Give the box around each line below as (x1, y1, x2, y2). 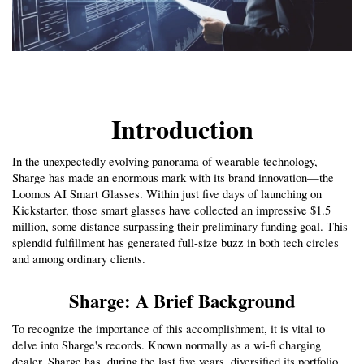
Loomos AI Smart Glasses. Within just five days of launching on (12, 186, 322, 202)
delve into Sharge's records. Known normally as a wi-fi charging (12, 337, 321, 353)
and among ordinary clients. (12, 251, 145, 267)
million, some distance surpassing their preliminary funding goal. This (12, 219, 348, 235)
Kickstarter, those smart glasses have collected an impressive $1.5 (12, 202, 331, 219)
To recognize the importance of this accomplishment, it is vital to (12, 321, 325, 337)
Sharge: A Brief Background (68, 288, 296, 315)
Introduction (110, 110, 253, 149)
